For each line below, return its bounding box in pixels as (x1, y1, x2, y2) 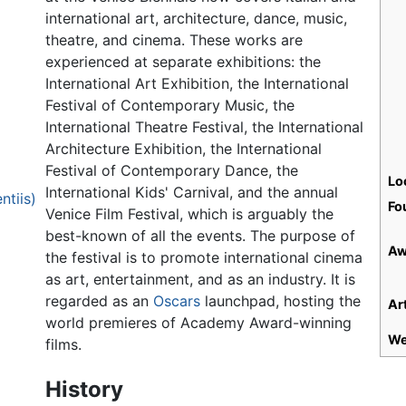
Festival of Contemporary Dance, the (45, 161, 299, 180)
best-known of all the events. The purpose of (45, 227, 356, 246)
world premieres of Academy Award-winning (45, 314, 353, 333)
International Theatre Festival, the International (45, 118, 364, 137)
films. (45, 335, 82, 354)
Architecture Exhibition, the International (45, 140, 323, 159)
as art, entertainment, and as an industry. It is (45, 270, 356, 289)
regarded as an (45, 292, 154, 311)
